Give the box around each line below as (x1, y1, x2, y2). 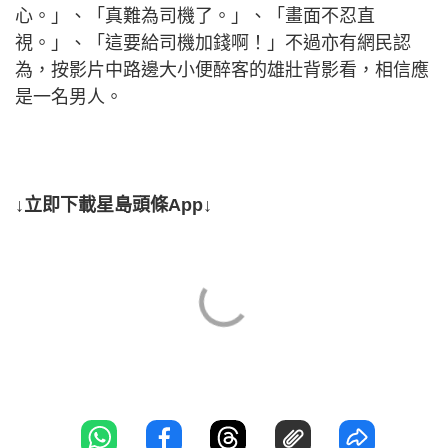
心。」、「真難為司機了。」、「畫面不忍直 (15, 6, 375, 27)
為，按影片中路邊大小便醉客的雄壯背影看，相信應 (15, 60, 429, 81)
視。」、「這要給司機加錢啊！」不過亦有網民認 (15, 33, 411, 54)
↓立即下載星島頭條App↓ (15, 195, 212, 216)
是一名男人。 (15, 87, 123, 108)
